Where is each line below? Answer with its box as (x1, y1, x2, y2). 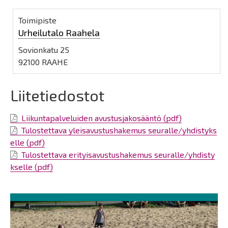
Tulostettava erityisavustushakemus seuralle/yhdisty (21, 150, 215, 159)
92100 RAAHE (18, 57, 68, 67)
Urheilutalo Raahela (18, 27, 100, 38)
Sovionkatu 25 (18, 45, 69, 54)
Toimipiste (18, 15, 56, 25)
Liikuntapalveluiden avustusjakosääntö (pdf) (21, 113, 182, 123)
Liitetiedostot (10, 86, 104, 104)
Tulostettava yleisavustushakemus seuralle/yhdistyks (21, 125, 217, 135)
